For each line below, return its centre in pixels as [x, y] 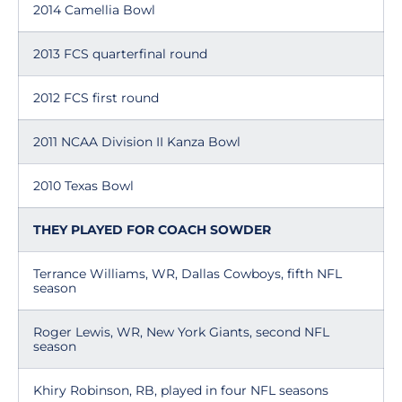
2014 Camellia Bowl [94, 10]
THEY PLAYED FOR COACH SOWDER [152, 230]
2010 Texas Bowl [83, 186]
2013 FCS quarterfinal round [120, 54]
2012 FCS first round [96, 98]
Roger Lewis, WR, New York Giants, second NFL [181, 332]
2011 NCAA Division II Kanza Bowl [137, 142]
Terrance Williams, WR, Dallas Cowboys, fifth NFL [188, 274]
